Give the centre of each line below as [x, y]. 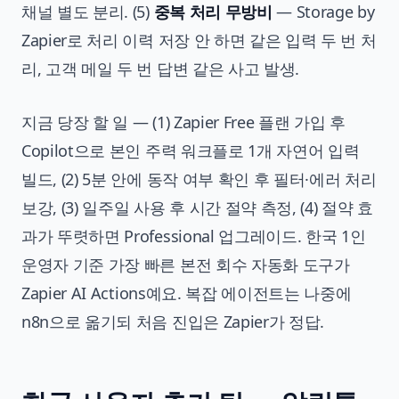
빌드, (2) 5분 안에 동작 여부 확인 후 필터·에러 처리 [199, 179]
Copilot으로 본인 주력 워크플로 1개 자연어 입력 [191, 150]
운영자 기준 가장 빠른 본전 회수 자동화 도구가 [186, 264]
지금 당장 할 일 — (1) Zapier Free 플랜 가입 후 [183, 122]
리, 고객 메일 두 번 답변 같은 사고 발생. [160, 68]
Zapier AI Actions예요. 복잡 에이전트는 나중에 [187, 293]
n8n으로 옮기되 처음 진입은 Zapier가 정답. [173, 321]
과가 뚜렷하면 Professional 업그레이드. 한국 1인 [194, 236]
